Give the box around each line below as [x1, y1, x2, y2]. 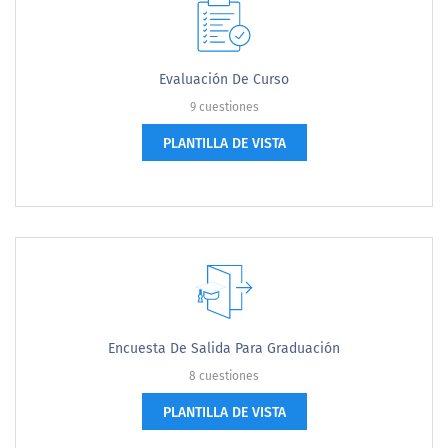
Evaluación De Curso [159, 71, 289, 88]
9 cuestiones [189, 100, 259, 114]
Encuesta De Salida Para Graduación [108, 340, 340, 357]
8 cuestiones [189, 369, 259, 383]
